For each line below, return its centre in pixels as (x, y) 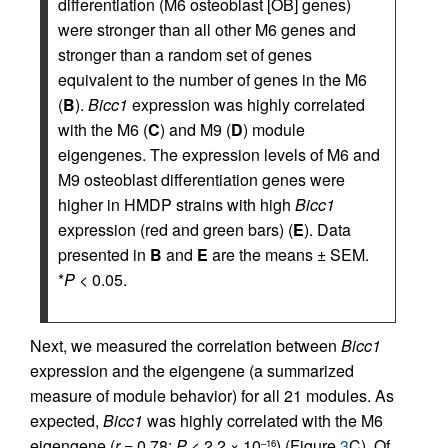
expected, (66, 420)
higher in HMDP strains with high (176, 204)
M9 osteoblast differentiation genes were (201, 179)
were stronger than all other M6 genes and (207, 29)
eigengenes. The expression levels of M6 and (219, 154)
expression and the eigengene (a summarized (192, 370)
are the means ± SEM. (288, 254)
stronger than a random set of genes (185, 54)
